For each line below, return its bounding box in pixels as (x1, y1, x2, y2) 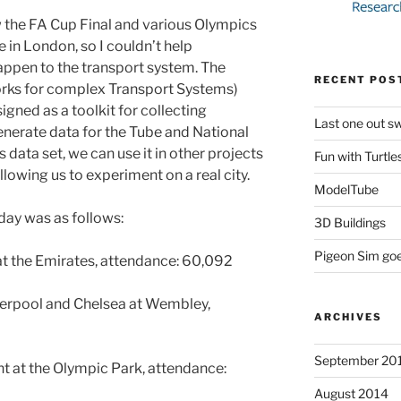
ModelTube (313, 181, 379, 197)
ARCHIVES (313, 310, 382, 323)
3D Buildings (313, 214, 386, 230)
